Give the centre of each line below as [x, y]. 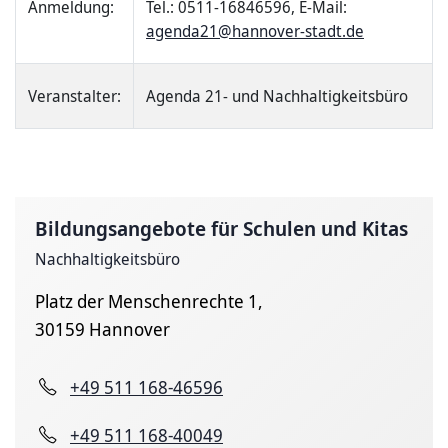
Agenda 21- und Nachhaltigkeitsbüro [277, 95]
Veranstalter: [74, 95]
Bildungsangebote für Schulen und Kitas [221, 228]
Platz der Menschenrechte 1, [149, 300]
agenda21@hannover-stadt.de [255, 30]
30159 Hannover [102, 328]
